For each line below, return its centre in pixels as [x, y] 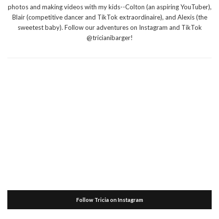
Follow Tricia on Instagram [109, 200]
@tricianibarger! [109, 38]
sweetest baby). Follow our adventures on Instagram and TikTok [109, 28]
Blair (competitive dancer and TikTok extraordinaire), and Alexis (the [109, 17]
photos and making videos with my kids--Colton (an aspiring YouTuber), [109, 7]
